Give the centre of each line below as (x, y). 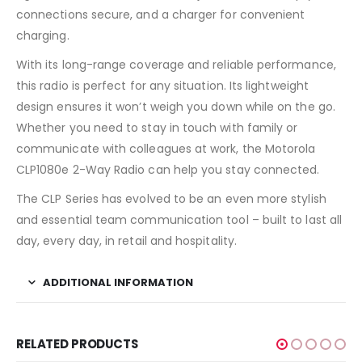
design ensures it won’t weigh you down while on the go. (176, 106)
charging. (43, 35)
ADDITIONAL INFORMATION (118, 282)
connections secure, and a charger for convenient (161, 14)
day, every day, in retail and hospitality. (126, 240)
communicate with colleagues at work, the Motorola (166, 148)
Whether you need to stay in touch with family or (157, 127)
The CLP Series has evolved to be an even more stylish (171, 198)
